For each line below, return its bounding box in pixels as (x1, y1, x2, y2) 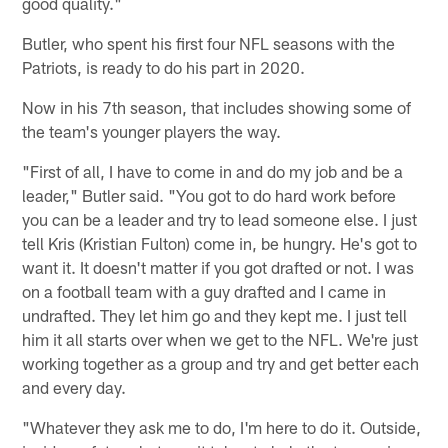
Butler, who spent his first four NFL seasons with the (22, 33, 396, 54)
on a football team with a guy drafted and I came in (22, 281, 387, 302)
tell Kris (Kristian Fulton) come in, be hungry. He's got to (22, 233, 418, 254)
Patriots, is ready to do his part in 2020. (22, 57, 306, 78)
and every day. (22, 377, 127, 398)
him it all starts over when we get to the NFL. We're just (22, 329, 419, 350)
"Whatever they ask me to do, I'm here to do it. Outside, (22, 417, 422, 438)
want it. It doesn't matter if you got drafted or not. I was (22, 257, 415, 278)
